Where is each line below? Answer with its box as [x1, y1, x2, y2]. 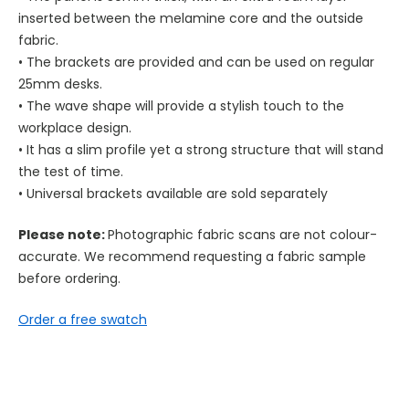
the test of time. [17, 162, 123, 181]
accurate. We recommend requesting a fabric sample [17, 246, 366, 266]
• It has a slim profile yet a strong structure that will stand [17, 140, 383, 159]
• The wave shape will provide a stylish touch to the [17, 96, 344, 115]
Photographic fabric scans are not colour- [107, 225, 377, 244]
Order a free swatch [17, 309, 147, 329]
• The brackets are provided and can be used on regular [17, 52, 374, 71]
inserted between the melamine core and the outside [17, 8, 363, 27]
